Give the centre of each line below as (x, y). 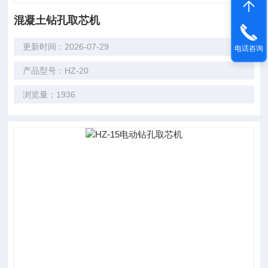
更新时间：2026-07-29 (66, 47)
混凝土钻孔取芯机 (57, 20)
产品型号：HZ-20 (56, 71)
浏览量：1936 (49, 95)
